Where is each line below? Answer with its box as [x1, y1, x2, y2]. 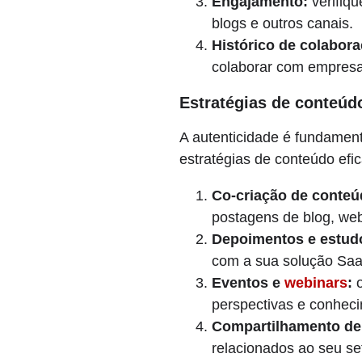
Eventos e [212, 275, 284, 291]
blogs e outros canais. [212, 15, 353, 32]
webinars [284, 275, 347, 291]
